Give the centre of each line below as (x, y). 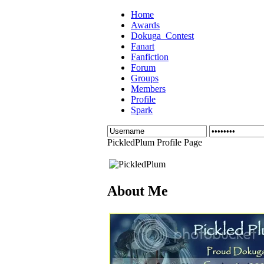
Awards (145, 25)
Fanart (143, 46)
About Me (138, 191)
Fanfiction (150, 57)
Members (148, 89)
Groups (145, 78)
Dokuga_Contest (162, 36)
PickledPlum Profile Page (155, 142)
